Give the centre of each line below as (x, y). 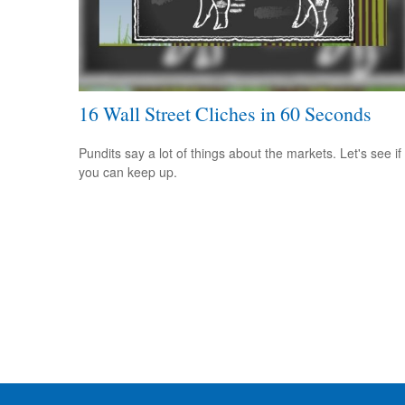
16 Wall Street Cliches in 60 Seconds (225, 114)
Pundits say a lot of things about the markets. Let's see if (240, 152)
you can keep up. (128, 171)
